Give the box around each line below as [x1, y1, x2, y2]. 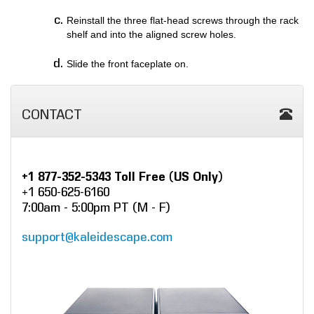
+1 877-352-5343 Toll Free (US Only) [22, 170, 223, 184]
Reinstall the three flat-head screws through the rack [67, 15, 299, 26]
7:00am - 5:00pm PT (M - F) [22, 200, 170, 214]
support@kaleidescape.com [22, 230, 172, 244]
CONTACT [22, 107, 82, 123]
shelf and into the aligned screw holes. [67, 29, 236, 40]
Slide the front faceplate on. [67, 58, 191, 69]
